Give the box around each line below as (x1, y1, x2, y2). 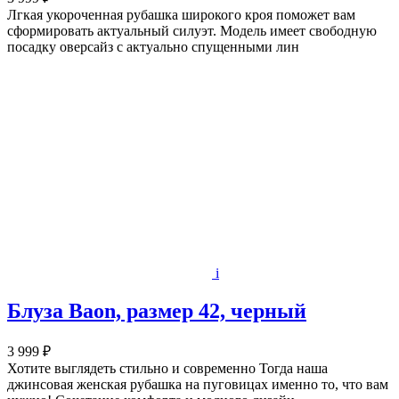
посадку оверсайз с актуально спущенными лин (7, 38, 299, 54)
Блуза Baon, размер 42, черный (7, 298, 306, 322)
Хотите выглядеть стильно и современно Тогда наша (7, 360, 328, 376)
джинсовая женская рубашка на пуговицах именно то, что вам (7, 376, 388, 392)
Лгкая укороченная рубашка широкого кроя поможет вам (7, 6, 355, 22)
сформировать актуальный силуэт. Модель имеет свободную (7, 22, 377, 38)
